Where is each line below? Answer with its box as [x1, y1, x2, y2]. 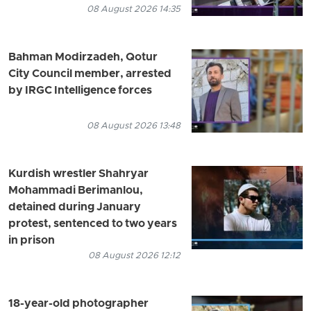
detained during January [8, 200, 141, 215]
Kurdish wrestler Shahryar [8, 167, 149, 181]
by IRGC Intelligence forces [8, 83, 152, 98]
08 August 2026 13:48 [87, 119, 180, 132]
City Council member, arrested [8, 67, 171, 81]
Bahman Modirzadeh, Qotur [8, 50, 158, 65]
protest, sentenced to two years [8, 217, 177, 231]
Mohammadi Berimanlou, [8, 183, 143, 198]
